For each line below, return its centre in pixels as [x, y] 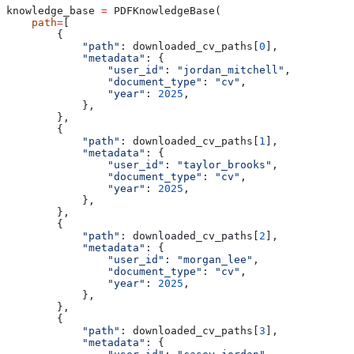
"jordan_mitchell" [231, 70]
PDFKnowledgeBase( [164, 10]
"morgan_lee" [215, 259]
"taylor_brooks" [224, 164]
